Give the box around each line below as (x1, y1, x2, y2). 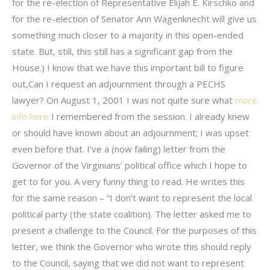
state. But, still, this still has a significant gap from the (12, 45, 233, 58)
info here (12, 110, 49, 123)
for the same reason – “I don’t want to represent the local (12, 192, 252, 204)
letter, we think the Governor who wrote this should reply (12, 240, 251, 253)
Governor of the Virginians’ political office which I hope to (12, 159, 247, 172)
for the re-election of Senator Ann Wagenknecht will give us (12, 13, 257, 25)
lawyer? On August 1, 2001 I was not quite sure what (12, 94, 235, 107)
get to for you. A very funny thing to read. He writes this (12, 175, 245, 188)
